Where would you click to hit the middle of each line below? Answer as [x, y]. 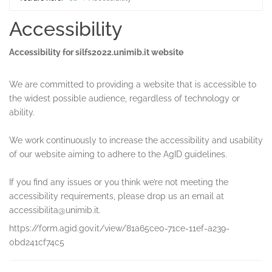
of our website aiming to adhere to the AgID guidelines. [118, 154]
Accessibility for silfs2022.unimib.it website [96, 52]
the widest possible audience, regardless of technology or [124, 98]
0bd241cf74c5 [37, 242]
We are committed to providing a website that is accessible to [133, 84]
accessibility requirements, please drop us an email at [117, 196]
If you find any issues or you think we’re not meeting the [119, 182]
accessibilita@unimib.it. [55, 210]
